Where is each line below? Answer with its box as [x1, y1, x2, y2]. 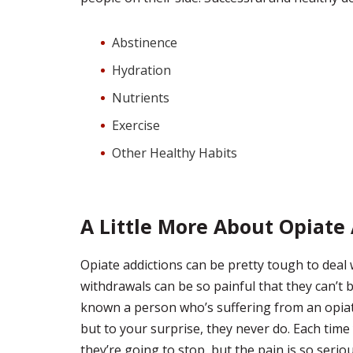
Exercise [112, 117, 160, 134]
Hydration [112, 61, 171, 79]
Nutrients [112, 89, 169, 106]
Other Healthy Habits [112, 144, 237, 162]
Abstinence [112, 34, 177, 51]
